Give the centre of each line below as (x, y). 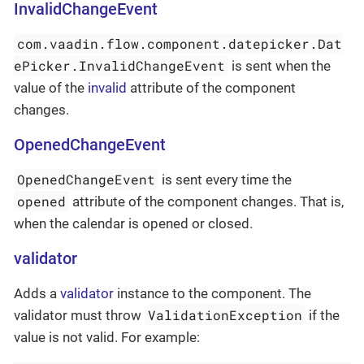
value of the (51, 87)
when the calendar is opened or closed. (133, 223)
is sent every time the (225, 179)
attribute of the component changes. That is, (207, 201)
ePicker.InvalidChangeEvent (119, 65)
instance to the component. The (212, 293)
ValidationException (225, 314)
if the (323, 315)
